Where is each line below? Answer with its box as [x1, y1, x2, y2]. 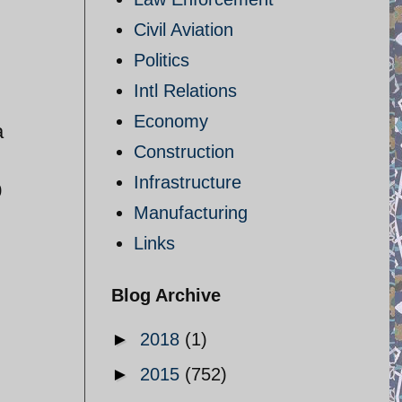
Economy [134, 111, 208, 131]
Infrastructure [134, 172, 241, 192]
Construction [134, 142, 234, 162]
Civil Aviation [134, 20, 233, 39]
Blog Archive [111, 285, 221, 305]
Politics [134, 50, 189, 70]
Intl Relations [134, 81, 237, 100]
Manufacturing [134, 203, 248, 223]
